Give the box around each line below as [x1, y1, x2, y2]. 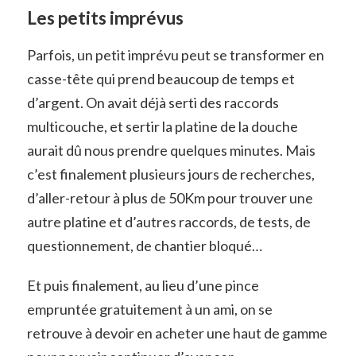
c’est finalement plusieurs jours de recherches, [26, 164, 315, 183]
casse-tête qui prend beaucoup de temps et [26, 69, 295, 87]
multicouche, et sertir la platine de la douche [26, 117, 298, 135]
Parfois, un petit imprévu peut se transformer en [26, 45, 324, 64]
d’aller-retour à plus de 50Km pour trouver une [26, 188, 313, 207]
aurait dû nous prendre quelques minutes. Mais [26, 141, 315, 159]
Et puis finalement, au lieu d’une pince [26, 276, 259, 294]
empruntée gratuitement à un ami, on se [26, 300, 273, 318]
